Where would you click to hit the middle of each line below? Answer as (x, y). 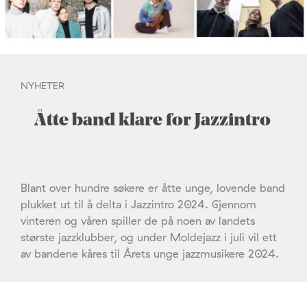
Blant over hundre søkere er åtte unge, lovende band (153, 188)
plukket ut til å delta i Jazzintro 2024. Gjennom (138, 205)
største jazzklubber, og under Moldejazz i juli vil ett (149, 237)
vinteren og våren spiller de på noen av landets (138, 221)
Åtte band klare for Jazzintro (152, 121)
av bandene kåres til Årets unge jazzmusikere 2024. (150, 254)
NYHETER (42, 86)
